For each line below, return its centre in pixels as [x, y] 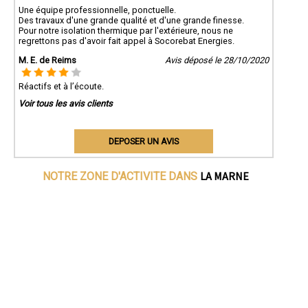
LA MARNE [224, 176]
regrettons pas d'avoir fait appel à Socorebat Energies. [126, 41]
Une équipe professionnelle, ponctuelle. [97, 10]
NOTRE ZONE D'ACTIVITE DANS [121, 177]
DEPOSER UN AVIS [143, 142]
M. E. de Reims [47, 60]
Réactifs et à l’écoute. [61, 87]
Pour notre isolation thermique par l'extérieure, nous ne [126, 31]
